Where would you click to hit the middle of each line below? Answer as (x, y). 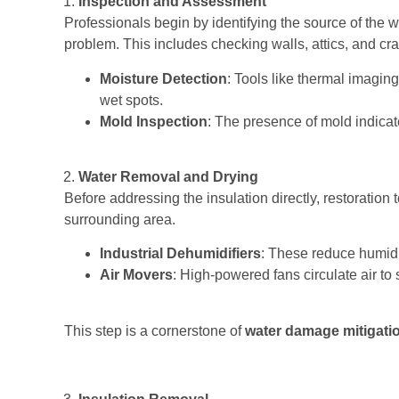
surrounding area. (120, 219)
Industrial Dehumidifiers (180, 254)
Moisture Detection (163, 78)
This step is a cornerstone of (155, 330)
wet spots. (131, 100)
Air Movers (136, 275)
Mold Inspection (154, 121)
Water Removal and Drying (168, 176)
